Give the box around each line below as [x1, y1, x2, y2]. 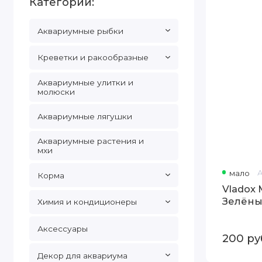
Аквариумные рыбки [37, 26, 123, 36]
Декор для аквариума [37, 250, 127, 260]
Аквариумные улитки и [37, 77, 133, 87]
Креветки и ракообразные [37, 53, 149, 63]
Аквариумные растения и [37, 136, 144, 146]
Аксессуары [37, 223, 88, 233]
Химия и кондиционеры [37, 197, 137, 207]
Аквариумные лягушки [37, 112, 132, 122]
